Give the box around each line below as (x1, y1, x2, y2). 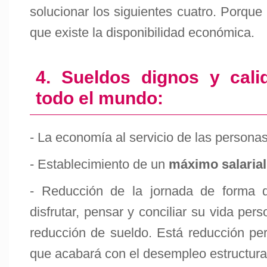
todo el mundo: (36, 88, 163, 108)
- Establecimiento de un (30, 157, 169, 172)
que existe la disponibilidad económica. (30, 25, 254, 40)
